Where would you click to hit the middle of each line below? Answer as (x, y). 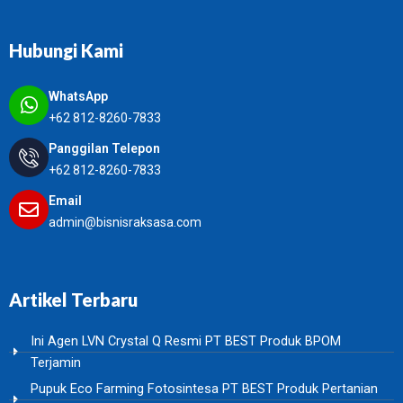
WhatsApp (78, 97)
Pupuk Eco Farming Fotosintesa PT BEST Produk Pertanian (204, 389)
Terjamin (56, 363)
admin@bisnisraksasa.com (125, 223)
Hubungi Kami (66, 51)
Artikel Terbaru (73, 300)
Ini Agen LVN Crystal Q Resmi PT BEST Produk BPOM (186, 341)
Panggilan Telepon (104, 149)
